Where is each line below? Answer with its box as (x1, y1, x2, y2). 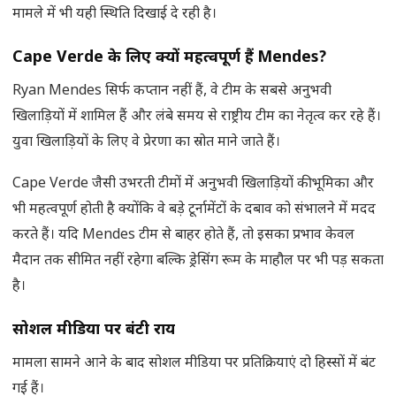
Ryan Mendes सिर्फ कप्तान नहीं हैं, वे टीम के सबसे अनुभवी (12, 82, 331, 102)
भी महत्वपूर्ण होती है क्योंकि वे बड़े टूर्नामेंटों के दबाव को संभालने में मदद (12, 201, 376, 220)
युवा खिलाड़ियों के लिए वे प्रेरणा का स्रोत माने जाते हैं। (12, 133, 280, 153)
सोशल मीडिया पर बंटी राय (12, 320, 175, 341)
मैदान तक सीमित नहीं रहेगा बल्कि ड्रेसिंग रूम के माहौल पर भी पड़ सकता (12, 252, 384, 271)
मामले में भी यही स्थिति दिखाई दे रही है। (12, 5, 217, 25)
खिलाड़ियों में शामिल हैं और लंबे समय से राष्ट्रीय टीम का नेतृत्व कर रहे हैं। (12, 108, 381, 127)
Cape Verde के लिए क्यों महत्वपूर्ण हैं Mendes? (12, 48, 327, 69)
